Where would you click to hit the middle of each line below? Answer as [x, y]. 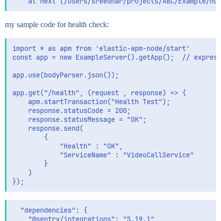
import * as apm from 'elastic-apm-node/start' [101, 49]
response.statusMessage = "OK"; [79, 120]
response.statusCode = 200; [72, 111]
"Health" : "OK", [68, 146]
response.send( [48, 129]
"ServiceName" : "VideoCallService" [103, 155]
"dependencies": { [50, 210]
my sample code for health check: [57, 25]
